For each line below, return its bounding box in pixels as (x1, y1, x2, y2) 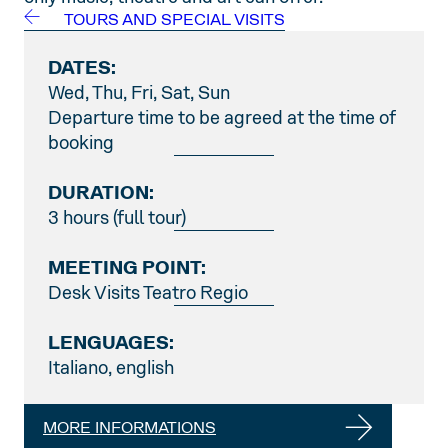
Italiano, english (48, 356, 174, 380)
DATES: (48, 56, 116, 80)
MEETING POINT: (48, 256, 206, 280)
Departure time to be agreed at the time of (48, 106, 395, 130)
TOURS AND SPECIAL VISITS (64, 9, 285, 31)
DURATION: (48, 181, 154, 205)
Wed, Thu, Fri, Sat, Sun (48, 81, 230, 105)
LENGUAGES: (48, 331, 174, 355)
